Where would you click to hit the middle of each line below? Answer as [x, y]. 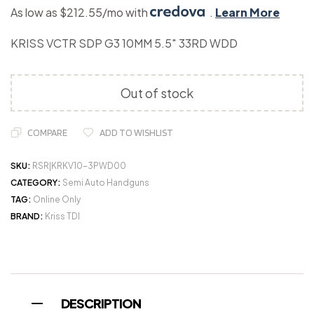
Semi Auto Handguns [106, 183]
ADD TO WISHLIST [136, 133]
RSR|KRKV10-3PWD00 [79, 166]
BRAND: [28, 217]
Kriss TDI [62, 217]
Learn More [247, 13]
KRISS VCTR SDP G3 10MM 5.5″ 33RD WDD [124, 43]
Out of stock [157, 93]
